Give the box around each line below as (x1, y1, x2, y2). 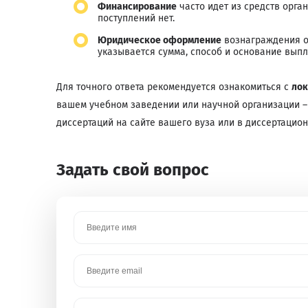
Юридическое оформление (98, 34, 221, 46)
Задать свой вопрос (56, 160, 209, 179)
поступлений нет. (98, 12, 175, 24)
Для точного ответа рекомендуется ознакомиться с (56, 81, 291, 93)
